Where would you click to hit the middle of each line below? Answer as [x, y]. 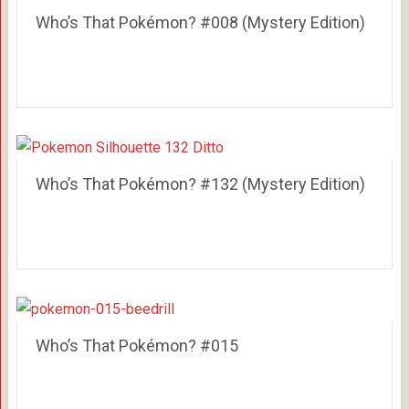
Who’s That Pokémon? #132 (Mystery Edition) [200, 184]
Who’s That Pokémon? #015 [136, 346]
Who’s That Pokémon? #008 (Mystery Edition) [200, 22]
